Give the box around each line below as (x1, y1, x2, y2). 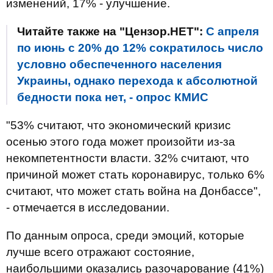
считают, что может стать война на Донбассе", (6, 185, 261, 197)
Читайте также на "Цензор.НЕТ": (17, 25, 206, 38)
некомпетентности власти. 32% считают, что (6, 152, 249, 165)
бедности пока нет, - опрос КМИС (17, 91, 208, 104)
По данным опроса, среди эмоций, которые (6, 229, 244, 242)
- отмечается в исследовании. (6, 201, 169, 214)
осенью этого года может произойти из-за (6, 135, 235, 148)
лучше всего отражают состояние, (6, 246, 194, 258)
